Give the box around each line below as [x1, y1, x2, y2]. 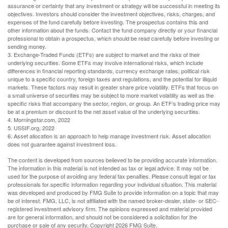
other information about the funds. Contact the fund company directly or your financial [8, 26, 217, 35]
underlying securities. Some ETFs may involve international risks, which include [8, 59, 203, 67]
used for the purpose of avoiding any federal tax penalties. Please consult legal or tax [8, 172, 216, 181]
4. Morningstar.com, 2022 [8, 116, 70, 124]
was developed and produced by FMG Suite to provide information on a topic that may [8, 188, 219, 197]
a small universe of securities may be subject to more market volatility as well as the [8, 91, 214, 100]
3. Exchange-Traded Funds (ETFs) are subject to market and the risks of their [8, 50, 200, 59]
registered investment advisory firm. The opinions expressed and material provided [8, 205, 212, 213]
